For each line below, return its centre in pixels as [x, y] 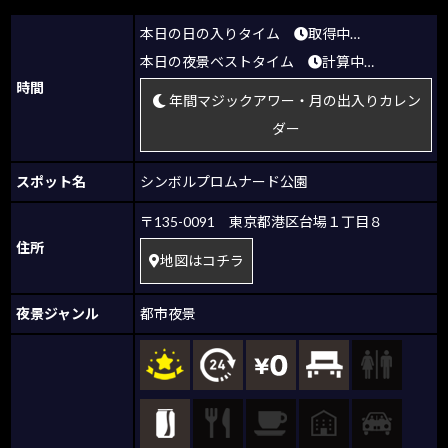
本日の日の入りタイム [217, 33]
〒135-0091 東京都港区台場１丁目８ [268, 221]
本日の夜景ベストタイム [224, 61]
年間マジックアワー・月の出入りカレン [293, 101]
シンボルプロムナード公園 [224, 181]
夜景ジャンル [57, 313]
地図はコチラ [202, 261]
